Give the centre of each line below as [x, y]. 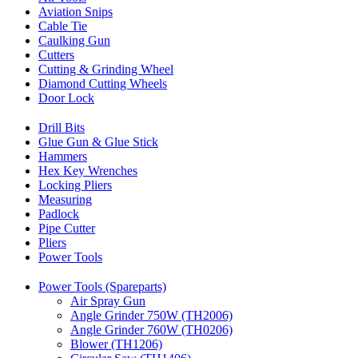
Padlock [59, 213]
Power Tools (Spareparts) [102, 286]
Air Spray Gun [108, 300]
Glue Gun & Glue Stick [98, 141]
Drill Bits [62, 127]
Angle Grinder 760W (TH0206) [151, 329]
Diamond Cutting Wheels [103, 84]
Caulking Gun [74, 41]
